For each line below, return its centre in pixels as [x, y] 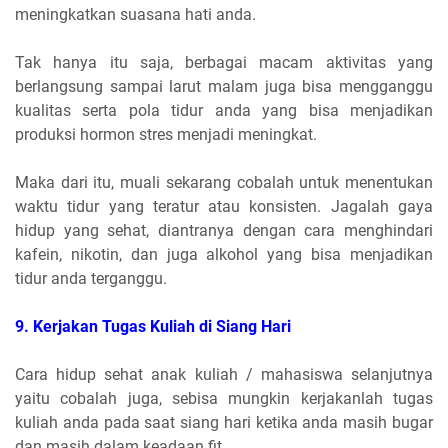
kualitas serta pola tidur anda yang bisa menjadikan [224, 110]
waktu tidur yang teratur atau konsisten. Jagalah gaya [224, 206]
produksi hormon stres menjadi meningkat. [168, 134]
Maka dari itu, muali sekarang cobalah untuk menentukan [224, 182]
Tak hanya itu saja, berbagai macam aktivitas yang [224, 62]
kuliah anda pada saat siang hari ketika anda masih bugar [224, 422]
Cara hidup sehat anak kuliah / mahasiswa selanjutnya [224, 374]
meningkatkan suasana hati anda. [135, 14]
